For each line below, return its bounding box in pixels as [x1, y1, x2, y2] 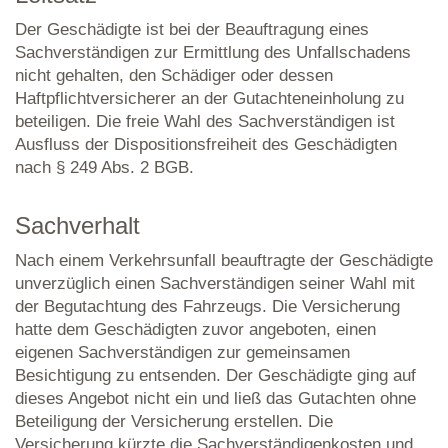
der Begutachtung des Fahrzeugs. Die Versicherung [15, 297, 400, 316]
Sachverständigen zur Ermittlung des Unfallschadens [15, 43, 411, 62]
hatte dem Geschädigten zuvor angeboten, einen [15, 320, 376, 339]
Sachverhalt [15, 213, 140, 239]
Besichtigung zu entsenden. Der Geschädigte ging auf [15, 366, 416, 385]
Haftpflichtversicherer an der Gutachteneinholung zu [15, 89, 404, 108]
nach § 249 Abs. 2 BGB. [15, 158, 194, 177]
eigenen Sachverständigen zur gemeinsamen [15, 343, 350, 362]
